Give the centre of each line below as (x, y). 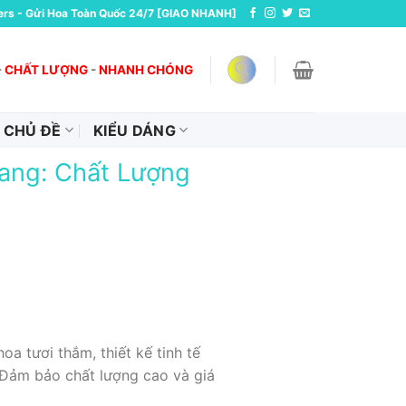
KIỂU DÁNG (134, 130)
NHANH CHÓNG (146, 69)
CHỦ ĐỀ (32, 130)
